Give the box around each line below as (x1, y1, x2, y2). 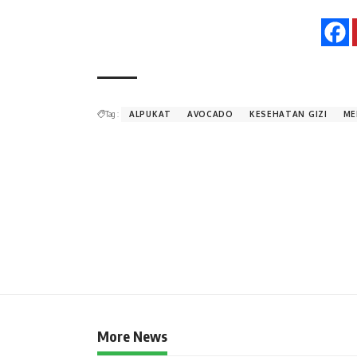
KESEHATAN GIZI (249, 109, 328, 120)
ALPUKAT (129, 109, 171, 120)
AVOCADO (186, 109, 233, 120)
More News (97, 327, 167, 346)
